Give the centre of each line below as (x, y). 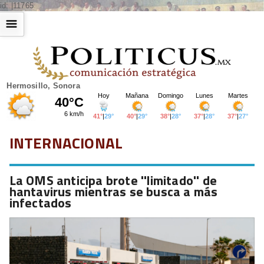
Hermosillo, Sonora (43, 85)
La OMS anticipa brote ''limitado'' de (113, 180)
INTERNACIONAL (66, 143)
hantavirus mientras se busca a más (113, 191)
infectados (40, 202)
